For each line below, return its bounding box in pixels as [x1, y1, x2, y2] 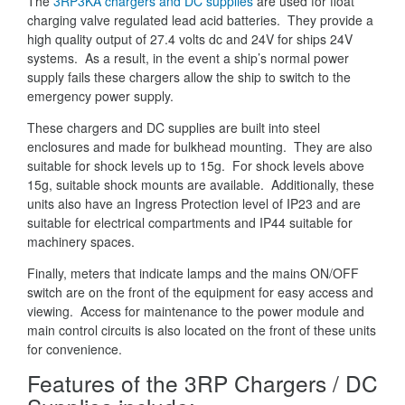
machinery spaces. [27, 232, 135, 251]
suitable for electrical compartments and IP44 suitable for [27, 213, 353, 232]
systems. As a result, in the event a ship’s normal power [27, 49, 349, 68]
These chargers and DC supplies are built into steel [27, 118, 320, 137]
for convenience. [27, 340, 122, 359]
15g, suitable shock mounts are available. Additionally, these [27, 175, 374, 194]
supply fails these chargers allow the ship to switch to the [27, 68, 351, 87]
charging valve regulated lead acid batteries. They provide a [27, 11, 373, 30]
